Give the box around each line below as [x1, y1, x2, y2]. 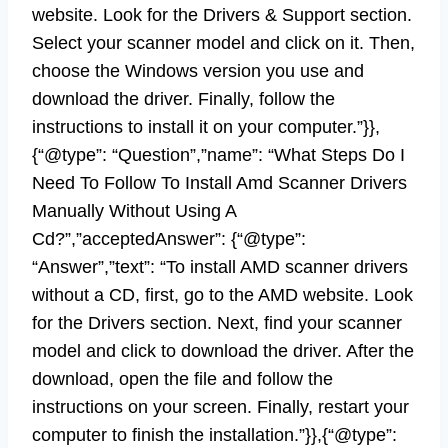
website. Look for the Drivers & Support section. [32, 4, 412, 25]
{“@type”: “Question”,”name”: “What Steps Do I [32, 144, 405, 165]
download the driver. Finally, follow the [32, 88, 335, 109]
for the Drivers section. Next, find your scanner [32, 312, 402, 333]
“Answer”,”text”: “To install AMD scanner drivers [32, 256, 408, 277]
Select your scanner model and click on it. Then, [32, 32, 415, 53]
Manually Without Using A [32, 200, 236, 221]
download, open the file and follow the [32, 368, 333, 389]
